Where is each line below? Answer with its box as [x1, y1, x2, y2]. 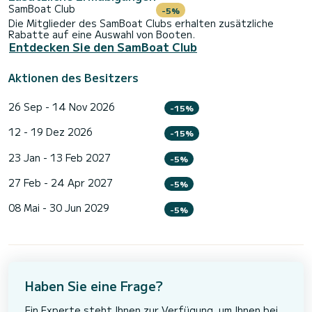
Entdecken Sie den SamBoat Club [9, 38, 197, 55]
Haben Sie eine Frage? [25, 276, 163, 295]
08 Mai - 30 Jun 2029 [8, 201, 109, 215]
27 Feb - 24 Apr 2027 [8, 175, 113, 189]
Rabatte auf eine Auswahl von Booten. [8, 26, 195, 41]
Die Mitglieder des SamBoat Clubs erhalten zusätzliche [8, 15, 274, 30]
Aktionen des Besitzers [8, 68, 139, 86]
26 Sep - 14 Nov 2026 [8, 99, 115, 114]
